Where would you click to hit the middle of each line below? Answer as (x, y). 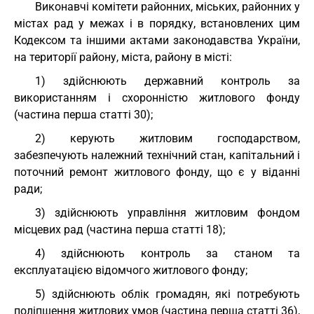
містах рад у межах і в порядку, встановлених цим (157, 23)
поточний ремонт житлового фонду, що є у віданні (157, 172)
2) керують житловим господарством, (168, 138)
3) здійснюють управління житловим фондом (168, 213)
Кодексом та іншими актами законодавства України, (157, 40)
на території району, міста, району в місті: (123, 57)
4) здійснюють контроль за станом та (168, 253)
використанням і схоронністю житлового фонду (157, 98)
